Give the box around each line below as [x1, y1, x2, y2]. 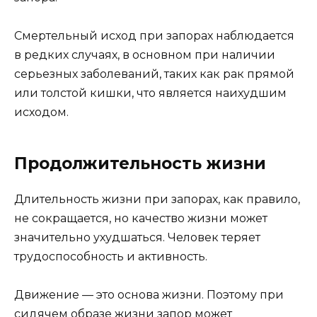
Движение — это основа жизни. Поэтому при [14, 288, 284, 302]
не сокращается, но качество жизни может [14, 211, 267, 225]
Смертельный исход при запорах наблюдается [14, 28, 294, 42]
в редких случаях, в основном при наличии [14, 47, 275, 62]
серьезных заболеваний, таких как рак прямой [14, 67, 294, 81]
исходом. [14, 105, 69, 119]
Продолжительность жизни [14, 153, 266, 173]
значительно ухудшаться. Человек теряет [14, 230, 260, 244]
